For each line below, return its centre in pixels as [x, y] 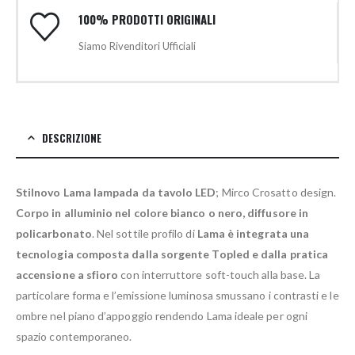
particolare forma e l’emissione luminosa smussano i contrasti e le [177, 296]
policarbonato [54, 234]
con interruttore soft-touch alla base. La [219, 275]
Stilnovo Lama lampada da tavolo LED [116, 193]
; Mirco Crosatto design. [276, 193]
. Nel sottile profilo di [144, 234]
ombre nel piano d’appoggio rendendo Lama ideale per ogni [162, 316]
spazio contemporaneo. [74, 337]
